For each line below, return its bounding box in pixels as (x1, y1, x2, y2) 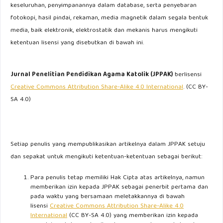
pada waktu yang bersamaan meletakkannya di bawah (30, 191, 185, 203)
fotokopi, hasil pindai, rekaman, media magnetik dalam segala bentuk (10, 12, 208, 24)
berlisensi (173, 69, 202, 81)
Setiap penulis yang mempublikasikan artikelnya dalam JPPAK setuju (10, 139, 205, 150)
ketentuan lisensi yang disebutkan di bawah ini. (10, 37, 144, 49)
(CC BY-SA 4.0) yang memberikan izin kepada (67, 210, 198, 222)
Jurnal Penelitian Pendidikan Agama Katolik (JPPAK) (10, 69, 173, 81)
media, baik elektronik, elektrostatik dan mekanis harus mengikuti (10, 25, 198, 36)
